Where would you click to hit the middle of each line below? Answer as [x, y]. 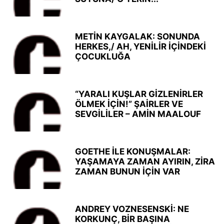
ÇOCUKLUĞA [103, 56]
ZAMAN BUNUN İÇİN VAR [127, 171]
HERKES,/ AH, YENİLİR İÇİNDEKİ [140, 46]
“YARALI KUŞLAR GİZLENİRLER [139, 94]
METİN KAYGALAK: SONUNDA [137, 36]
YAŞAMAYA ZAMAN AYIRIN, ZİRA [145, 161]
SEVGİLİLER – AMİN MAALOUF [138, 114]
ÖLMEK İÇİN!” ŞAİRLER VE [129, 104]
